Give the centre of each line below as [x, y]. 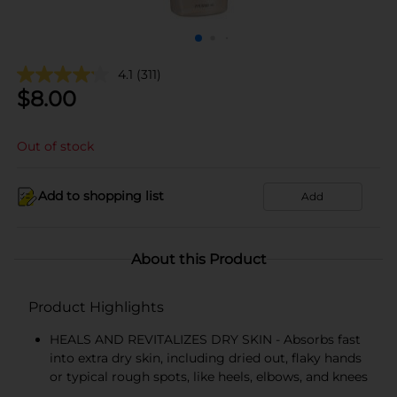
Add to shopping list [101, 196]
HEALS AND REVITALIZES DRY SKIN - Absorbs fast [205, 339]
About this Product [198, 259]
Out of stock [55, 146]
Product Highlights [96, 307]
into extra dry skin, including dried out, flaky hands [206, 358]
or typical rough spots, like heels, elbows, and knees [209, 376]
